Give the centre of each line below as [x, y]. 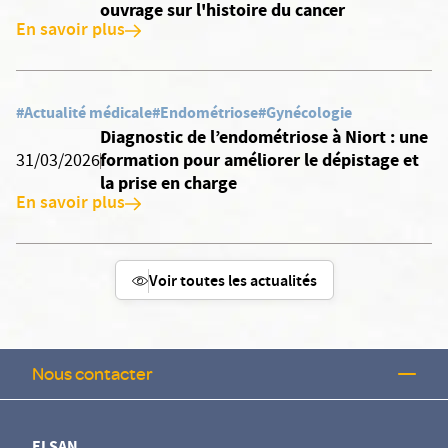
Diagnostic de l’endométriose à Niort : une [264, 137]
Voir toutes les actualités [232, 282]
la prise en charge [169, 183]
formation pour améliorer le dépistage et [260, 160]
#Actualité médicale [84, 112]
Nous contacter [92, 373]
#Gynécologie [305, 112]
